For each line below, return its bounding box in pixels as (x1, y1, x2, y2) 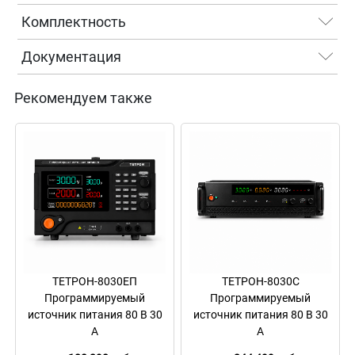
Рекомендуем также (14, 89, 152, 106)
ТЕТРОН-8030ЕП (52, 274, 137, 288)
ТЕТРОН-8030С (221, 274, 300, 288)
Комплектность (21, 13, 127, 30)
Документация (21, 48, 122, 65)
